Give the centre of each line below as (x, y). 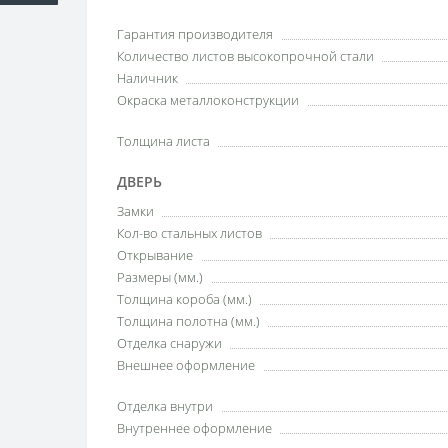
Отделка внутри (165, 406)
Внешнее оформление (186, 365)
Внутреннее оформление (194, 428)
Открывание (155, 255)
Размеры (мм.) (160, 277)
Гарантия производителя (195, 34)
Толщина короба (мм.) (184, 299)
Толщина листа (163, 141)
